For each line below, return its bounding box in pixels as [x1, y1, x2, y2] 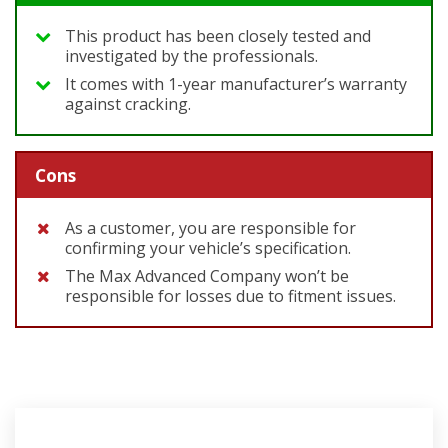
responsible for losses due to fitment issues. [65, 285, 396, 308]
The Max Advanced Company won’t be [65, 265, 349, 288]
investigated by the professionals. [65, 44, 318, 67]
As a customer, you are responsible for [65, 217, 356, 240]
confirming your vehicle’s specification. [65, 237, 351, 260]
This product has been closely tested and [65, 24, 371, 47]
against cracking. [65, 92, 191, 115]
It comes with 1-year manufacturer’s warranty [65, 72, 407, 95]
